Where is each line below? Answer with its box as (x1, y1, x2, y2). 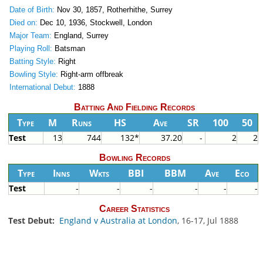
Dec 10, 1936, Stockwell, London (37, 18, 152, 28)
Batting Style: (9, 57, 56, 66)
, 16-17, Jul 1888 (177, 214, 238, 226)
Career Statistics (99, 203, 170, 214)
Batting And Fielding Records (74, 102, 195, 113)
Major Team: (9, 31, 52, 41)
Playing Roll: (9, 44, 52, 53)
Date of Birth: (9, 5, 55, 15)
